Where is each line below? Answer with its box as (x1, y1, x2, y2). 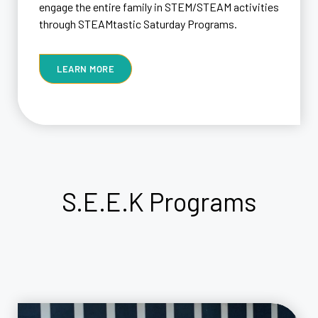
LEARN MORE (57, 62, 114, 75)
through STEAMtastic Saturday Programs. (39, 16, 237, 31)
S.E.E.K (61, 186, 149, 217)
